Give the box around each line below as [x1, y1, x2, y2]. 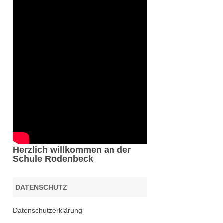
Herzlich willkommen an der [12, 145, 131, 155]
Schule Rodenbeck [12, 154, 93, 164]
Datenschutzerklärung [12, 206, 82, 215]
